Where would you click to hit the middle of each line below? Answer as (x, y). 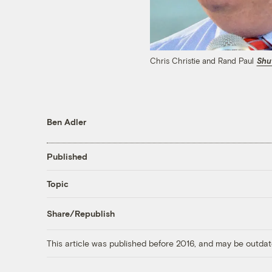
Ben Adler (66, 121)
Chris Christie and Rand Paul (203, 61)
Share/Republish (80, 214)
